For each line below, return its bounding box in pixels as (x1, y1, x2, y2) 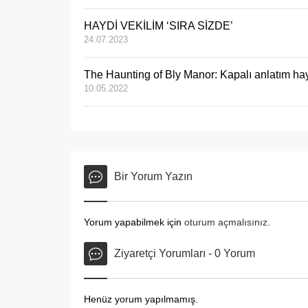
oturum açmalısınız (184, 217, 267, 228)
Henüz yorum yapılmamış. (84, 294, 198, 305)
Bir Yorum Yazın (114, 170, 192, 183)
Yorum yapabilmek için (84, 217, 184, 228)
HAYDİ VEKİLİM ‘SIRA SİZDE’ (84, 20, 233, 32)
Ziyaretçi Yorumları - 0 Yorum (114, 247, 255, 260)
